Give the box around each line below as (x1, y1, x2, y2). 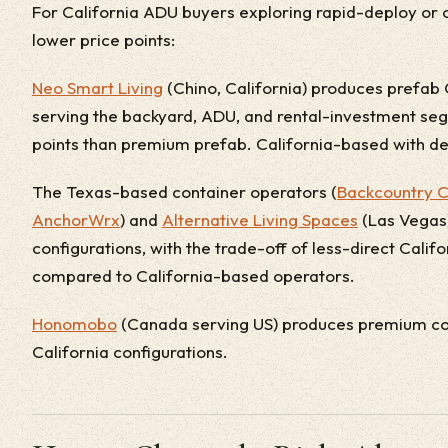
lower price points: (32, 29, 175, 50)
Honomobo (32, 313, 117, 334)
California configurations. (32, 341, 228, 362)
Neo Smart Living (32, 77, 163, 98)
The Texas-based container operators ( (32, 181, 337, 202)
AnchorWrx (32, 209, 120, 230)
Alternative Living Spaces (162, 209, 358, 230)
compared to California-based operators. (32, 265, 355, 286)
